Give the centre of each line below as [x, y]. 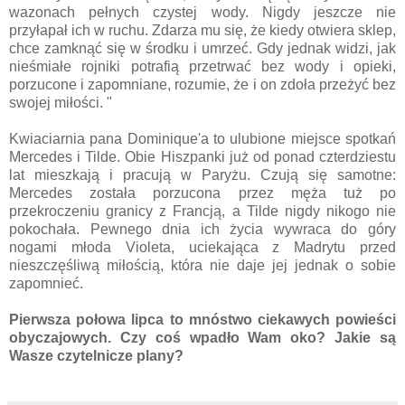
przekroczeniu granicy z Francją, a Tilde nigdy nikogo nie [202, 211]
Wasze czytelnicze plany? [96, 355]
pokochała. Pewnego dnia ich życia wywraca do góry [202, 229]
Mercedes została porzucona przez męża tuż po [202, 193]
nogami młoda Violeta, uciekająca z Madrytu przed [202, 247]
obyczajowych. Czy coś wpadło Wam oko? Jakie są [202, 337]
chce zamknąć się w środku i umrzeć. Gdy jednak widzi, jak [202, 48]
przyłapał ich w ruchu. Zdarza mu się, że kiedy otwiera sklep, [202, 30]
